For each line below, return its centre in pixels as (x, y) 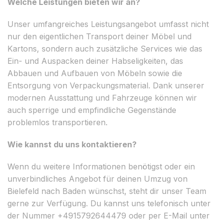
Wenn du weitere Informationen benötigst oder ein (101, 166)
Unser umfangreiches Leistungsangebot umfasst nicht (108, 24)
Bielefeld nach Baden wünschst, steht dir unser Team (107, 191)
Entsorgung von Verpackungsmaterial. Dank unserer (106, 85)
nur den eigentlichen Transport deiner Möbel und (99, 36)
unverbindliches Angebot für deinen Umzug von (97, 179)
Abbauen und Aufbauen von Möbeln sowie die (95, 73)
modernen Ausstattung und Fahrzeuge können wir (102, 97)
